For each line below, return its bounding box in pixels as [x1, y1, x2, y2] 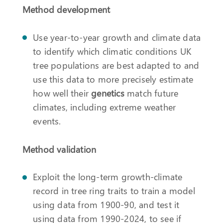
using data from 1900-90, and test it [33, 198, 180, 211]
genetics [91, 86, 124, 99]
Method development [22, 2, 113, 15]
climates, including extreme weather [33, 100, 176, 113]
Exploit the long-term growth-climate [33, 170, 183, 183]
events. [33, 114, 61, 127]
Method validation [22, 142, 99, 155]
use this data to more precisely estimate [33, 72, 194, 85]
